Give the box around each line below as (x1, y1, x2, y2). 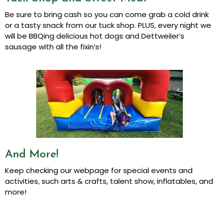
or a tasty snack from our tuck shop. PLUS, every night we (5, 20, 211, 31)
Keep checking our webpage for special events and (5, 165, 193, 176)
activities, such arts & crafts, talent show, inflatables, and (5, 176, 213, 187)
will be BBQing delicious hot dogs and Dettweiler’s (5, 31, 184, 42)
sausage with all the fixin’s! (5, 42, 105, 52)
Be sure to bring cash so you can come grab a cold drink (5, 9, 209, 20)
